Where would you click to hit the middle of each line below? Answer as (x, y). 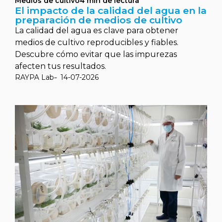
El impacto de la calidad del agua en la (111, 10)
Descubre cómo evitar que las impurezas (96, 54)
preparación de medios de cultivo (99, 20)
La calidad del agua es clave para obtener (97, 30)
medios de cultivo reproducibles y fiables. (97, 42)
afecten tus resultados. (60, 66)
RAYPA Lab (34, 77)
